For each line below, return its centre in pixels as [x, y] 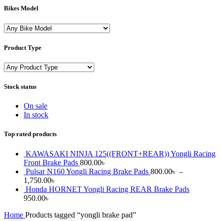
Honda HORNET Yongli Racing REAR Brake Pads [108, 189]
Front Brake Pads [52, 162]
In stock [36, 115]
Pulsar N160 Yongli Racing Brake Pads [88, 171]
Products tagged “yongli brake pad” [81, 215]
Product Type [23, 47]
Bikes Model [21, 8]
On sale [36, 106]
